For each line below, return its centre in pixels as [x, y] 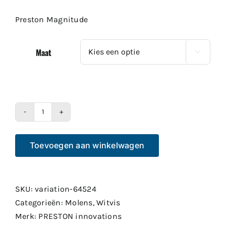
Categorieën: [40, 202]
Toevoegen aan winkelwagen [87, 145]
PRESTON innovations [80, 216]
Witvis [108, 202]
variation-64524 [66, 189]
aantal [54, 145]
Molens [79, 202]
